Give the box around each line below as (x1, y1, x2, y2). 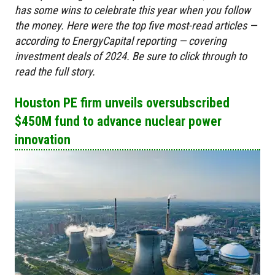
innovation (15, 132, 71, 148)
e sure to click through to (138, 50, 247, 63)
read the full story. (15, 65, 95, 79)
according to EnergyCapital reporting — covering (15, 34, 227, 48)
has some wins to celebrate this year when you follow (15, 4, 250, 17)
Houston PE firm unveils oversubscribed (15, 95, 230, 111)
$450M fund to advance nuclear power (15, 114, 222, 130)
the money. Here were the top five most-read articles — (15, 19, 257, 33)
